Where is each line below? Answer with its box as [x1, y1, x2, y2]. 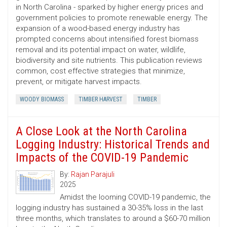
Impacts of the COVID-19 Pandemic [16, 150, 188, 165]
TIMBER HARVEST [79, 96, 123, 103]
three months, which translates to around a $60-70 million [16, 214, 210, 223]
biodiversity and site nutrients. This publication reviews [16, 56, 202, 65]
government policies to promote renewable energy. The [16, 13, 208, 23]
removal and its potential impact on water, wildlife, [16, 45, 185, 55]
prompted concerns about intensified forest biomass [16, 34, 199, 44]
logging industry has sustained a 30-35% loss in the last [16, 203, 203, 213]
